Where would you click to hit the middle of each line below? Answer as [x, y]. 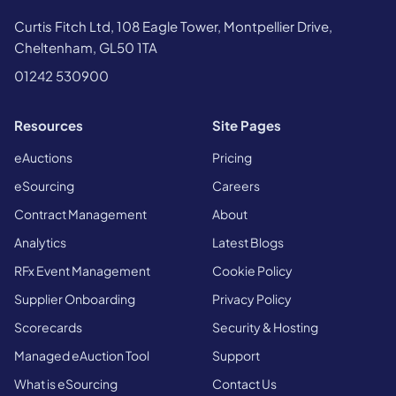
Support [236, 355]
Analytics [40, 242]
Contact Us [244, 383]
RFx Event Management [82, 270]
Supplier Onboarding [75, 298]
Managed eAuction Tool [82, 355]
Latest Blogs [248, 242]
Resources [49, 125]
